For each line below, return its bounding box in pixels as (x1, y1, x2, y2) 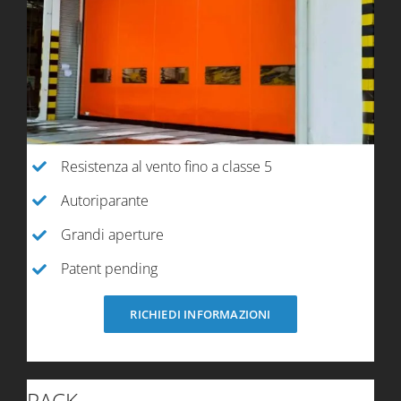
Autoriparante (61, 190, 149, 210)
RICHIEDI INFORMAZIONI (130, 305, 271, 322)
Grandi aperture (61, 224, 165, 244)
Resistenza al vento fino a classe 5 (61, 156, 273, 176)
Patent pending (61, 259, 158, 279)
